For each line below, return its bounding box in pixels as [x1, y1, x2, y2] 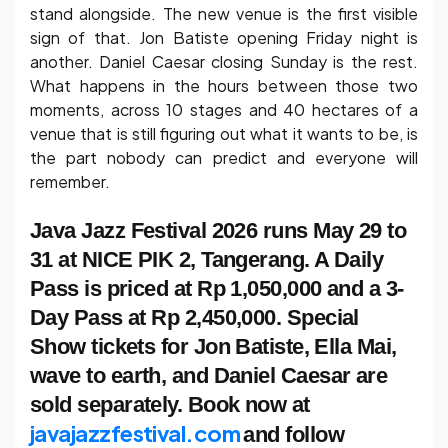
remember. [30, 170, 110, 192]
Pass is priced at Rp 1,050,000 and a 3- [30, 276, 404, 302]
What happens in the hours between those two [30, 74, 418, 96]
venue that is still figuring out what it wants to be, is [30, 122, 418, 144]
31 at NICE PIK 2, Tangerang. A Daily [30, 247, 384, 273]
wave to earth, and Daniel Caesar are [30, 363, 388, 389]
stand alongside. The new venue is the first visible [30, 2, 418, 24]
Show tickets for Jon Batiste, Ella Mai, [30, 334, 397, 360]
